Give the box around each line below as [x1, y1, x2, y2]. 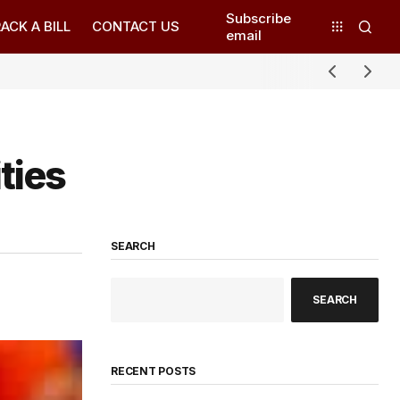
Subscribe [226, 10, 291, 27]
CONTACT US [92, 18, 179, 36]
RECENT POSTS [111, 363, 196, 378]
